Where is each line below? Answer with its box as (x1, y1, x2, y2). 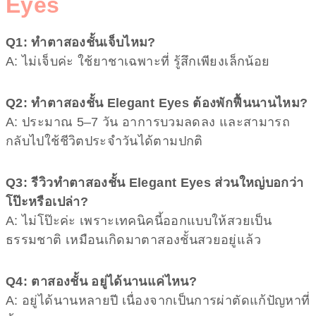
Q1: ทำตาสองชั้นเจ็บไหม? (6, 35, 156, 49)
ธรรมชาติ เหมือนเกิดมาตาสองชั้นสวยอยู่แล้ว (6, 232, 261, 247)
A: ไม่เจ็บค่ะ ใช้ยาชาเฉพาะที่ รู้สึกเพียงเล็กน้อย (6, 54, 270, 68)
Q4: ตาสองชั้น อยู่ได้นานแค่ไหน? (6, 274, 197, 288)
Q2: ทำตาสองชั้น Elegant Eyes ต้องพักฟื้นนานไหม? (6, 95, 308, 110)
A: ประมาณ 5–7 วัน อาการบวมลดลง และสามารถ (6, 114, 291, 129)
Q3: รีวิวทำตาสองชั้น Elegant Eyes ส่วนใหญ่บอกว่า (6, 175, 304, 190)
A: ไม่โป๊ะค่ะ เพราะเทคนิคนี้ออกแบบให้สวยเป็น (6, 213, 272, 228)
